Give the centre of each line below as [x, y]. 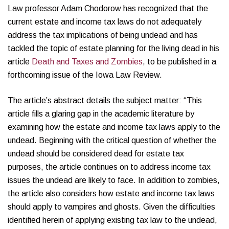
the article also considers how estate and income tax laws [111, 193]
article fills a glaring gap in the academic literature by [101, 114]
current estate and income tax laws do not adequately [105, 22]
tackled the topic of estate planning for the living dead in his [113, 48]
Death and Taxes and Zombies [87, 62]
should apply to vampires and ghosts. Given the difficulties [111, 207]
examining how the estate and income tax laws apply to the [114, 127]
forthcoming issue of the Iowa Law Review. [85, 75]
